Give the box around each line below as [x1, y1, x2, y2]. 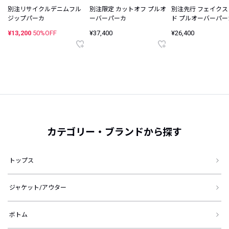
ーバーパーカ [89, 15, 126, 22]
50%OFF [33, 29, 57, 37]
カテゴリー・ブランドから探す [47, 126, 182, 139]
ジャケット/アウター [9, 184, 66, 192]
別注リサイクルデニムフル [8, 6, 81, 13]
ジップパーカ [8, 15, 44, 22]
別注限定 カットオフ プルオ [89, 6, 166, 13]
